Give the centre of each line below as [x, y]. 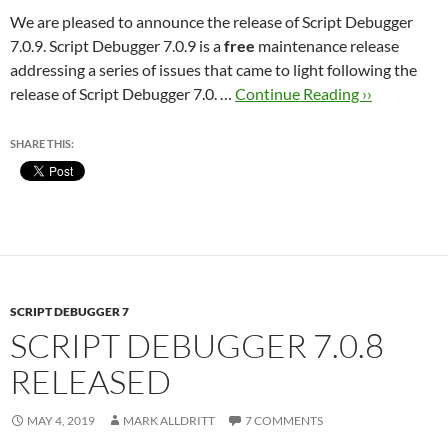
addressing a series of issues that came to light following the [213, 69]
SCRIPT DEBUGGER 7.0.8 [197, 345]
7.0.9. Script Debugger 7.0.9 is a [117, 45]
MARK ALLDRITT [169, 420]
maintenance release [327, 45]
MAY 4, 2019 [61, 420]
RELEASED [90, 381]
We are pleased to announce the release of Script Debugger [211, 21]
